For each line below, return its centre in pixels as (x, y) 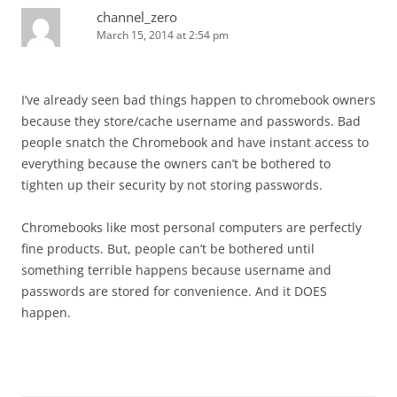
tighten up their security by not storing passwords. (172, 185)
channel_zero (137, 17)
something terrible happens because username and (176, 270)
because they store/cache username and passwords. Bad (191, 121)
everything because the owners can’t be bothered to (176, 164)
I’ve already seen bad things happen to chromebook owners (198, 100)
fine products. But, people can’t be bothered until (168, 249)
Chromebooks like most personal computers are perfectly (191, 228)
